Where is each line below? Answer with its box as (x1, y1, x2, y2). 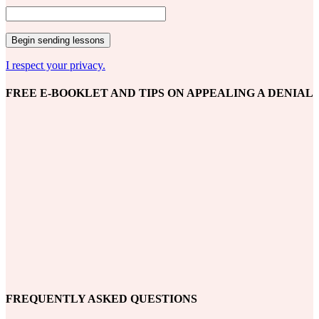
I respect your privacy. (6, 58, 105, 71)
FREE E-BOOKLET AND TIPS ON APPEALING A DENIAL (6, 86, 313, 99)
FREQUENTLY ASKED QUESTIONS (6, 293, 197, 305)
